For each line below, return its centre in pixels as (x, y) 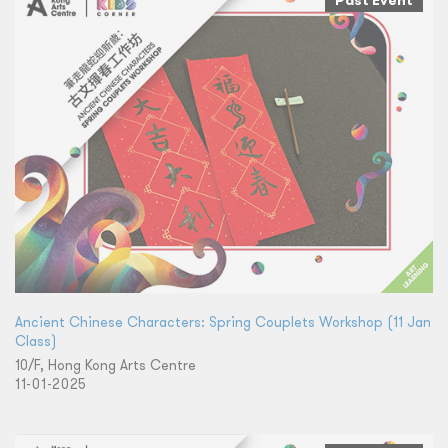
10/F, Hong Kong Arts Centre (105, 364)
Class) (35, 340)
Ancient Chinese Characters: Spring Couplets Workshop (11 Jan (223, 321)
